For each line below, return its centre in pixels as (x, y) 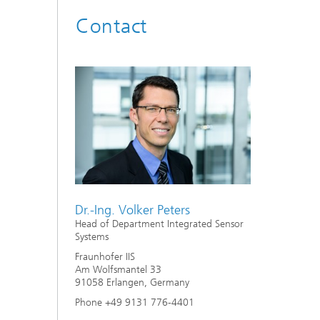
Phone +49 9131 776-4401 (135, 302)
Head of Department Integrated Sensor (159, 224)
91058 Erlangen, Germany (132, 282)
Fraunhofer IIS (105, 256)
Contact (111, 26)
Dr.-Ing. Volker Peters (132, 210)
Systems (92, 236)
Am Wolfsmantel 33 (118, 269)
